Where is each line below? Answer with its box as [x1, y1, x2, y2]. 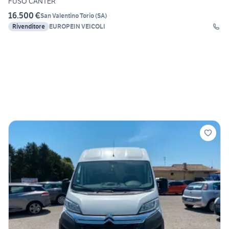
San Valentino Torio [40, 11, 94, 19]
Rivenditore [12, 22, 45, 31]
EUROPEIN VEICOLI [49, 22, 105, 31]
